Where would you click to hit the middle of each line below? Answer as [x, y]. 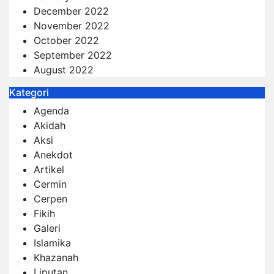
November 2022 [72, 25]
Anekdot [53, 154]
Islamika [52, 243]
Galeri [47, 228]
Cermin [50, 184]
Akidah [50, 125]
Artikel [49, 169]
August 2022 [64, 69]
